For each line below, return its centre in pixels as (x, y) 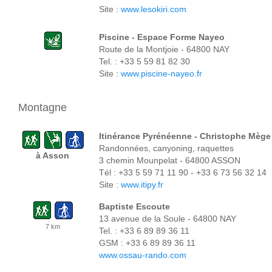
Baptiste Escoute (134, 206)
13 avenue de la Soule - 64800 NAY (168, 219)
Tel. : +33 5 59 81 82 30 (144, 61)
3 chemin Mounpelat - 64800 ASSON (170, 160)
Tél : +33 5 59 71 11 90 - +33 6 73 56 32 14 (183, 172)
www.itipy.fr (142, 185)
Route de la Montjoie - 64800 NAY (164, 49)
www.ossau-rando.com (143, 255)
